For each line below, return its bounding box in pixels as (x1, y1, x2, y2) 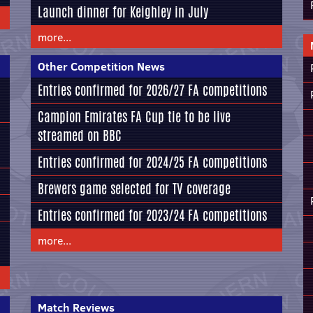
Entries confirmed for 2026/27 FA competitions (38, 80, 267, 100)
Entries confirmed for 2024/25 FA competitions (38, 152, 267, 172)
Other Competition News (38, 59, 165, 74)
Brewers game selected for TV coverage (38, 179, 231, 198)
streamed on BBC (38, 126, 122, 145)
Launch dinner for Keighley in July (38, 2, 208, 22)
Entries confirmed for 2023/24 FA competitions (38, 205, 267, 225)
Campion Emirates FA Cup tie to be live (38, 107, 231, 126)
